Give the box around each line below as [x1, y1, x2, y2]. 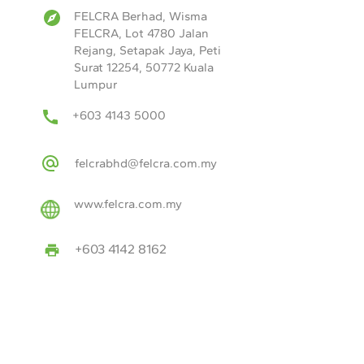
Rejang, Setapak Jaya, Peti [74, 43, 221, 58]
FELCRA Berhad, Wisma [74, 9, 207, 24]
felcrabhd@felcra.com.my [75, 156, 217, 171]
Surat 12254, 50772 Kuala [74, 60, 214, 75]
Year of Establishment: [47, 340, 184, 355]
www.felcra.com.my [74, 197, 182, 211]
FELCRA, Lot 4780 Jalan [74, 26, 209, 41]
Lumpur [74, 77, 118, 92]
